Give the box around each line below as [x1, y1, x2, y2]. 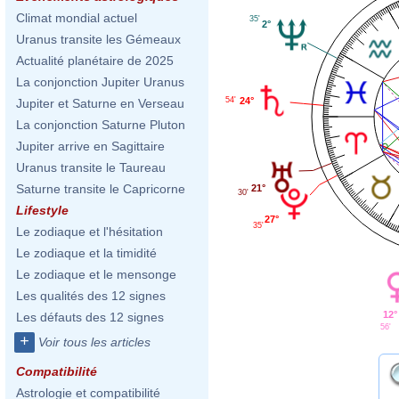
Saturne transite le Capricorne [16, 182, 185, 196]
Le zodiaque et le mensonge [16, 267, 176, 281]
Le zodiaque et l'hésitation [16, 224, 163, 239]
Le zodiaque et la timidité [16, 246, 157, 260]
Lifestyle [16, 203, 69, 217]
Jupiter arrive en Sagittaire [16, 139, 165, 153]
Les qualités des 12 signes [16, 289, 166, 303]
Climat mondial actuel [16, 11, 137, 25]
